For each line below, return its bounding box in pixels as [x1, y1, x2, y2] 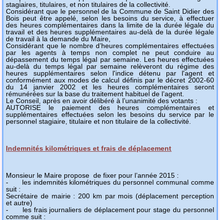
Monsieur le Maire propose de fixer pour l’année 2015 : [6, 171, 179, 179]
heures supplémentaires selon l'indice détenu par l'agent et [6, 69, 214, 77]
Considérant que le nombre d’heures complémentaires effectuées [6, 41, 214, 50]
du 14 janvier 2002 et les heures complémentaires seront [6, 82, 214, 91]
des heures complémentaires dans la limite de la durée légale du [6, 21, 214, 29]
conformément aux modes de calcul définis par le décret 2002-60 [6, 76, 214, 84]
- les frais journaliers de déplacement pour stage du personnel [6, 205, 214, 214]
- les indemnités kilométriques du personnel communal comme [6, 178, 214, 186]
